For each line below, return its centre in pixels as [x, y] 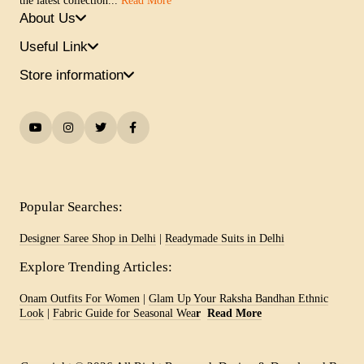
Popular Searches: [71, 206]
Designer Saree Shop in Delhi [87, 238]
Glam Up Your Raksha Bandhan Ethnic [238, 298]
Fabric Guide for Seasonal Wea [124, 313]
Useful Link [53, 46]
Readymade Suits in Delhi [224, 238]
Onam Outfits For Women [79, 298]
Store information [71, 74]
